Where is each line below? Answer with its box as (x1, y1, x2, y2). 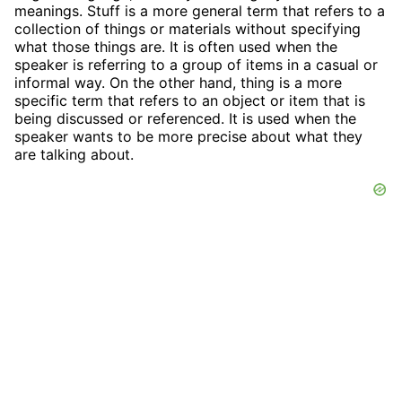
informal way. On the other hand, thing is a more (14, 73, 342, 92)
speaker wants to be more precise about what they (14, 127, 363, 145)
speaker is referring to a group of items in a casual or (14, 55, 378, 74)
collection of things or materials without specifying (14, 19, 361, 38)
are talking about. (14, 144, 134, 163)
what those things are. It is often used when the (14, 37, 337, 56)
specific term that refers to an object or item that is (14, 91, 365, 109)
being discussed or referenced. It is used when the (14, 109, 356, 127)
